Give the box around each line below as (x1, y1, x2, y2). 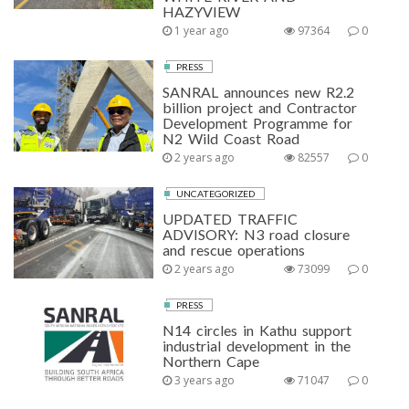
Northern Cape (163, 352, 260, 370)
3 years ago (172, 372, 236, 388)
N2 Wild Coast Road (163, 130, 300, 147)
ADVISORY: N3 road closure (163, 225, 351, 243)
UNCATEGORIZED (176, 188, 256, 199)
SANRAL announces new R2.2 (163, 83, 355, 100)
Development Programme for (163, 114, 353, 131)
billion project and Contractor (163, 99, 358, 116)
